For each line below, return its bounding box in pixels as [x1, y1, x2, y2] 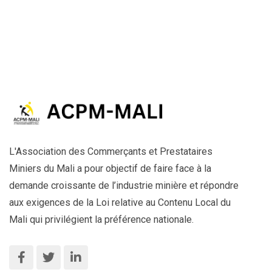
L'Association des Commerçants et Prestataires [9, 145, 212, 157]
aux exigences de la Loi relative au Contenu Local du [9, 196, 231, 208]
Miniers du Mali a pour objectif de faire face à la [9, 162, 211, 174]
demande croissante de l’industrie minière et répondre [9, 179, 239, 191]
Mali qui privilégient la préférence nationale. [9, 213, 194, 225]
